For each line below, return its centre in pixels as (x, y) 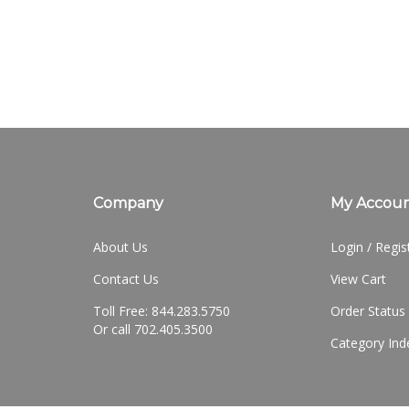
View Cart (358, 278)
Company (128, 203)
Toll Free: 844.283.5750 (162, 310)
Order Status (367, 310)
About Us (121, 246)
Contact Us (126, 278)
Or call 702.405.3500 (153, 329)
